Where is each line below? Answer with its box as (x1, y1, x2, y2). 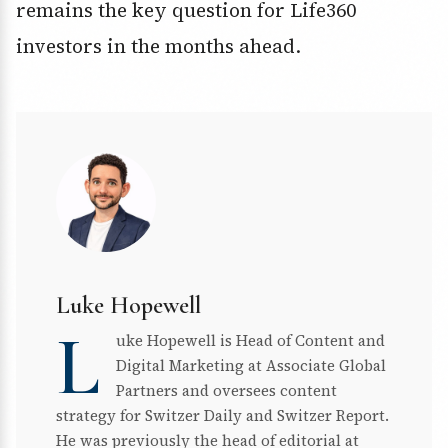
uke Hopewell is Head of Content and (116, 330, 385, 352)
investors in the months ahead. (16, 33, 301, 60)
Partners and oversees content (116, 380, 337, 402)
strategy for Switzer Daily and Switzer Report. (56, 405, 389, 427)
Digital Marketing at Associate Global (116, 355, 386, 377)
